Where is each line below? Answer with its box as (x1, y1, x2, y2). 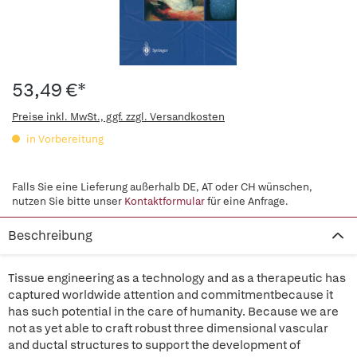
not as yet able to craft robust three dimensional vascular (8, 320, 328, 336)
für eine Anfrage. (205, 194, 288, 208)
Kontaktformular (124, 194, 205, 208)
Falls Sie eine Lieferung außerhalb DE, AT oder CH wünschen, (12, 180, 312, 194)
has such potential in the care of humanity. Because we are (8, 304, 339, 320)
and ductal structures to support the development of (8, 337, 300, 353)
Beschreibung (8, 227, 92, 244)
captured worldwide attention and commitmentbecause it (8, 287, 333, 303)
